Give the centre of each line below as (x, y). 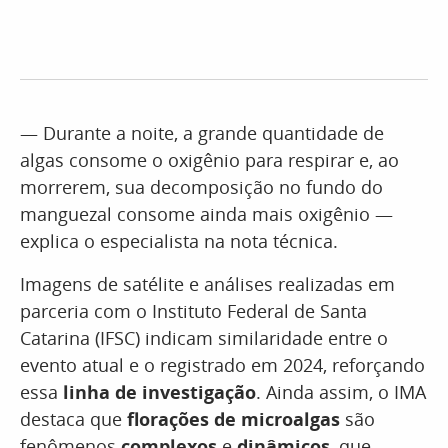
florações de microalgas (233, 419)
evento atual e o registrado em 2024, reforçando (222, 365)
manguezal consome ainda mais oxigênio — (206, 214)
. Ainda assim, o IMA (341, 392)
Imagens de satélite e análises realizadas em (207, 284)
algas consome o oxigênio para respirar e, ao (209, 160)
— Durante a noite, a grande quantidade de (202, 133)
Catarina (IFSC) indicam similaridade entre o (204, 338)
